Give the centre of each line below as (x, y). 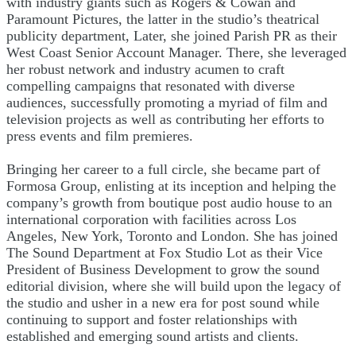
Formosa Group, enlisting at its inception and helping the (171, 186)
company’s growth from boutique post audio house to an (169, 202)
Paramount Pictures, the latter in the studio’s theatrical (163, 19)
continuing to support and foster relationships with (152, 319)
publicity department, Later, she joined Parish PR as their (172, 35)
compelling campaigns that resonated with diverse (151, 85)
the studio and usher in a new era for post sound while (163, 302)
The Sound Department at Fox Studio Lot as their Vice (164, 252)
